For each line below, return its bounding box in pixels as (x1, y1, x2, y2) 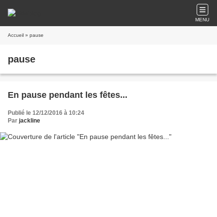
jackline (19, 117, 40, 124)
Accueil (8, 32, 24, 38)
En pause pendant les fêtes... (8, 90, 127, 100)
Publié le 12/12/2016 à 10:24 (8, 109, 84, 116)
